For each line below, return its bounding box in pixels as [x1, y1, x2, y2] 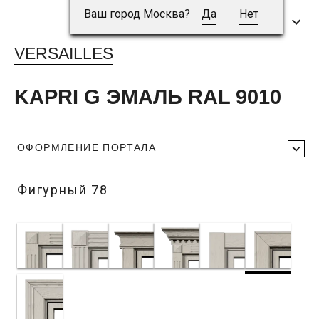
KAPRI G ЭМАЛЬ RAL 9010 [14, 85, 281, 109]
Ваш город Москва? [83, 7, 190, 21]
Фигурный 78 [17, 182, 108, 198]
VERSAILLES [14, 44, 113, 63]
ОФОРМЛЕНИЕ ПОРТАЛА [17, 142, 157, 154]
